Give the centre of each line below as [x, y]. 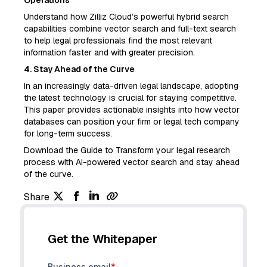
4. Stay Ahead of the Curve [79, 69]
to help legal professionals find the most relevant [118, 41]
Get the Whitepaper [103, 239]
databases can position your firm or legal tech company [132, 122]
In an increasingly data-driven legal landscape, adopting [131, 86]
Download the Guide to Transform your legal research [127, 150]
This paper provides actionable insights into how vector [132, 110]
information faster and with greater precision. [109, 53]
